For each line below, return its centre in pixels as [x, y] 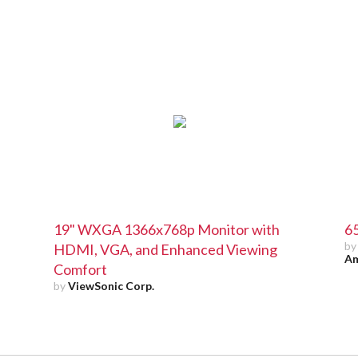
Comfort [81, 269]
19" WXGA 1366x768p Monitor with [167, 229]
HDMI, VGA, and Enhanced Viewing [166, 249]
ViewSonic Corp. [111, 285]
